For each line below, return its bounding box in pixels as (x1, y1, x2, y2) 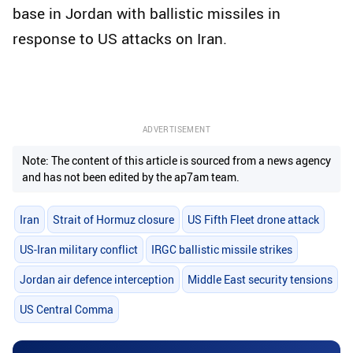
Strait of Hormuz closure (52, 211, 174, 227)
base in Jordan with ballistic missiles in (13, 3, 281, 24)
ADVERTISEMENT (142, 124, 211, 136)
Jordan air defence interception (19, 272, 174, 288)
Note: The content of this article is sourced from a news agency (22, 153, 331, 169)
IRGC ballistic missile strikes (150, 241, 292, 257)
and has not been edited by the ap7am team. (22, 169, 240, 185)
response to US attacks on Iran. (13, 28, 227, 50)
